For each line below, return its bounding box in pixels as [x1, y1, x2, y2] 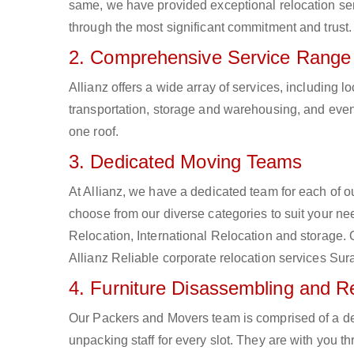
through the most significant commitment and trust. [69, 21, 352, 34]
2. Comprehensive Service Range [69, 47, 351, 68]
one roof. [69, 125, 119, 138]
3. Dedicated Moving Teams [69, 151, 303, 172]
